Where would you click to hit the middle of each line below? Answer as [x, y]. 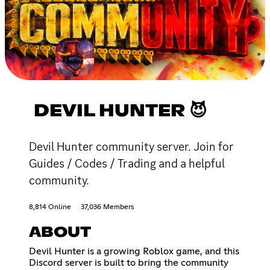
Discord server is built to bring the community [129, 262]
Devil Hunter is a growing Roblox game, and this [134, 251]
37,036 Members [107, 207]
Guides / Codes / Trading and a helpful [127, 163]
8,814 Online [50, 207]
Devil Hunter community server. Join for [131, 146]
